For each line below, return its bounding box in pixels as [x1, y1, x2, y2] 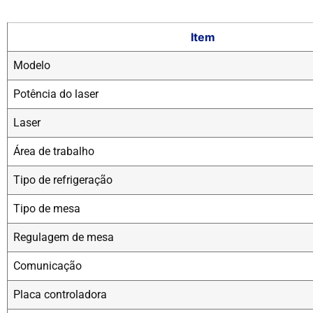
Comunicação [13, 259, 82, 273]
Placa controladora [13, 288, 107, 302]
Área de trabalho [13, 145, 94, 159]
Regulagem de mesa [13, 231, 114, 245]
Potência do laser [13, 87, 99, 101]
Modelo [13, 59, 50, 73]
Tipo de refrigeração [13, 173, 112, 187]
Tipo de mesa [13, 202, 80, 216]
